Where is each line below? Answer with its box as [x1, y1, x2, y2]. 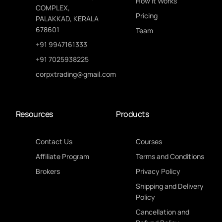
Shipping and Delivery [136, 181, 204, 191]
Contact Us [35, 137, 72, 147]
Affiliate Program [35, 152, 89, 162]
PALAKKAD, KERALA [35, 14, 99, 24]
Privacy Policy [136, 166, 180, 176]
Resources [15, 109, 53, 120]
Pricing [136, 11, 158, 21]
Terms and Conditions [136, 152, 204, 162]
